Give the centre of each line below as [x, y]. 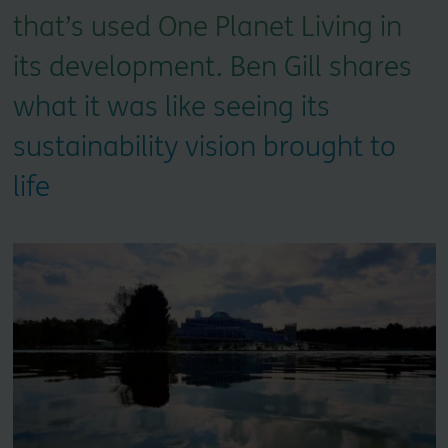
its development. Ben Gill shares [212, 67]
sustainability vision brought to [204, 147]
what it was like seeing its [171, 107]
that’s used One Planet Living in [207, 27]
